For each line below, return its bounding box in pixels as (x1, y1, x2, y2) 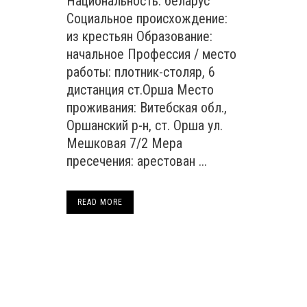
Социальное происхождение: (66, 10, 228, 27)
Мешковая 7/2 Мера (66, 135, 182, 151)
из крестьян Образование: (66, 28, 212, 45)
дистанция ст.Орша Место (66, 82, 214, 98)
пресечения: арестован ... (66, 153, 207, 169)
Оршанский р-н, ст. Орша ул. (66, 117, 223, 134)
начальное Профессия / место (66, 46, 236, 62)
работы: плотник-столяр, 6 (66, 64, 215, 80)
